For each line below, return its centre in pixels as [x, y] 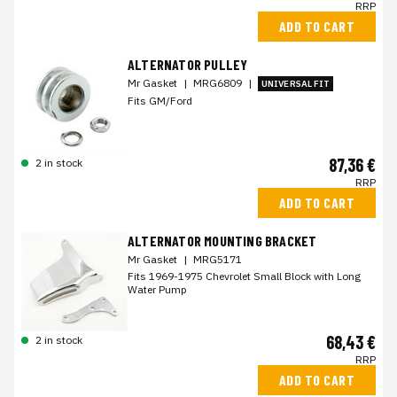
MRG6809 [219, 82]
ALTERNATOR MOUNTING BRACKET [222, 241]
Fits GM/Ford [160, 100]
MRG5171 [218, 260]
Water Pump [157, 290]
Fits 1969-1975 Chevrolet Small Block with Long [244, 276]
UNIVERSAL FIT [296, 83]
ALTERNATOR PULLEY [188, 64]
